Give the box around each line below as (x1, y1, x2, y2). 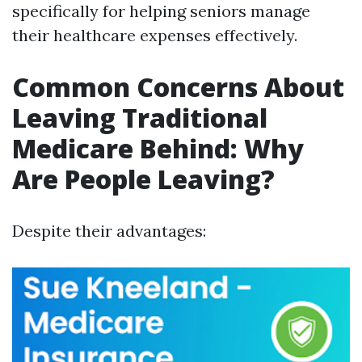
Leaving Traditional (12, 100, 267, 135)
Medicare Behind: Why (12, 131, 304, 166)
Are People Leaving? (12, 162, 275, 196)
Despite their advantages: (12, 221, 206, 241)
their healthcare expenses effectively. (12, 25, 297, 45)
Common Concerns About (12, 69, 344, 104)
